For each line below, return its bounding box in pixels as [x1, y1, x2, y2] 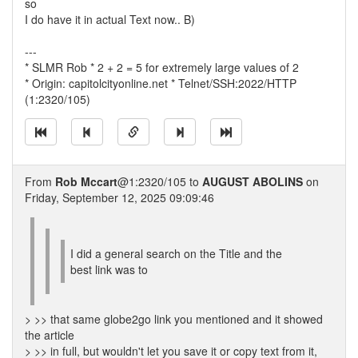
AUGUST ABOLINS [202, 173, 303, 189]
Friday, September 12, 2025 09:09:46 [25, 189, 214, 205]
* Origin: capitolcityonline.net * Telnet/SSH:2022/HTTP [25, 75, 296, 91]
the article [25, 327, 74, 343]
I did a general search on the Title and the [70, 245, 282, 261]
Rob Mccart [55, 173, 117, 189]
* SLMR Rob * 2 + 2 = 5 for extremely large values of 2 [25, 59, 299, 75]
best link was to [70, 261, 148, 277]
